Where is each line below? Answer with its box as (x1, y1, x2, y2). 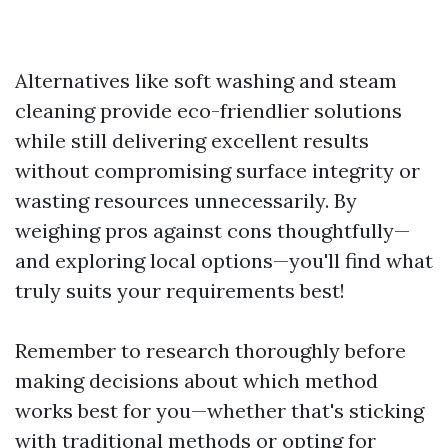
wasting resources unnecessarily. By (15, 188, 357, 213)
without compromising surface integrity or (15, 158, 420, 183)
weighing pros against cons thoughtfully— (15, 218, 410, 243)
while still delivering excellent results (15, 128, 369, 153)
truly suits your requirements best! (15, 278, 345, 303)
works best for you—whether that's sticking (15, 398, 424, 423)
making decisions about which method (15, 368, 378, 393)
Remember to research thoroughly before (15, 338, 406, 363)
